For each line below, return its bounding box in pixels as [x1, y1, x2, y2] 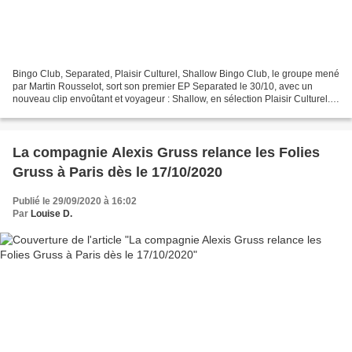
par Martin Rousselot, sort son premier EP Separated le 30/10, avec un [13, 80, 313, 92]
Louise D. [31, 207, 72, 219]
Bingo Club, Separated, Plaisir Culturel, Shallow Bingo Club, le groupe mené [13, 68, 339, 79]
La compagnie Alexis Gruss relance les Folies [13, 144, 320, 160]
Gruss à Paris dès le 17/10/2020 [13, 163, 222, 180]
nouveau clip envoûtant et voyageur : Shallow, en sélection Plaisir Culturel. [13, 93, 330, 104]
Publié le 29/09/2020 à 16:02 [13, 195, 137, 207]
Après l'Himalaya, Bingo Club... [13, 105, 145, 117]
